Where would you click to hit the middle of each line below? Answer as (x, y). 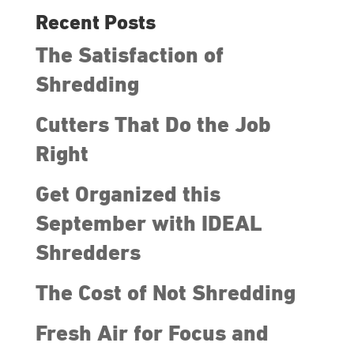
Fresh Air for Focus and (152, 334)
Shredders (88, 253)
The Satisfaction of (129, 56)
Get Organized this (128, 195)
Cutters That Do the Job (153, 125)
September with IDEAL (149, 224)
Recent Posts (95, 23)
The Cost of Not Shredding (165, 294)
